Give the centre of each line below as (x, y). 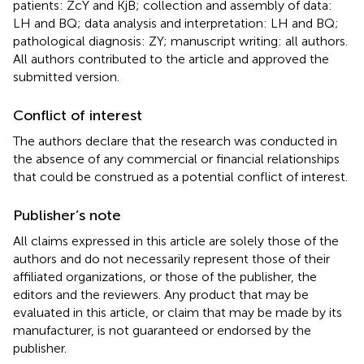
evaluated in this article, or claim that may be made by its (178, 312)
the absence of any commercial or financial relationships (176, 158)
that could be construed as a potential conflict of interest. (180, 176)
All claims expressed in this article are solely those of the (176, 240)
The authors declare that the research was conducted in (175, 141)
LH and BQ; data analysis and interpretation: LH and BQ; (176, 23)
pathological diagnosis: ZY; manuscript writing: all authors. (180, 41)
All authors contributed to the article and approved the (171, 58)
